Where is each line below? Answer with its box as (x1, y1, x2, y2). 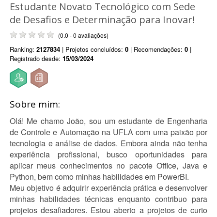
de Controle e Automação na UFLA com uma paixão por (10, 126, 207, 138)
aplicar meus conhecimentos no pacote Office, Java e (10, 160, 207, 171)
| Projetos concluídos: (60, 45, 125, 54)
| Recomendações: (128, 45, 185, 54)
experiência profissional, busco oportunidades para (10, 149, 207, 160)
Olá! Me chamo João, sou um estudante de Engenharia (10, 115, 207, 126)
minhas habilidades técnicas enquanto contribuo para (10, 193, 207, 204)
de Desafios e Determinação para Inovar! (10, 13, 195, 26)
